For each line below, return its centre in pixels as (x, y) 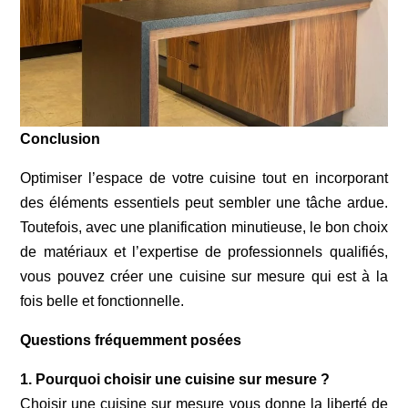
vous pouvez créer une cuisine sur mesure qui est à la (204, 276)
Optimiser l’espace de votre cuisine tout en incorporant (204, 178)
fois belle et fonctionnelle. (102, 301)
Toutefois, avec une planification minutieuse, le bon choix (204, 227)
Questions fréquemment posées (131, 340)
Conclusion (61, 138)
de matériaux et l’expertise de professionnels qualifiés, (204, 251)
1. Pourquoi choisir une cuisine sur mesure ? (175, 379)
